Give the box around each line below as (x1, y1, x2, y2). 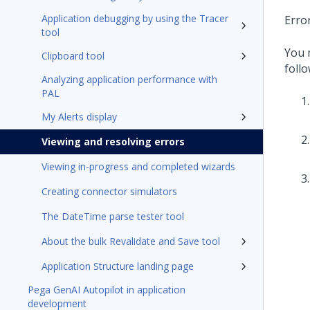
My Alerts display (42, 110, 117, 123)
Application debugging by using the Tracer (42, 12, 228, 25)
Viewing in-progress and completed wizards (42, 160, 235, 173)
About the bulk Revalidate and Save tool (42, 235, 220, 248)
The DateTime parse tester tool (42, 210, 184, 223)
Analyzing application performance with (42, 73, 217, 86)
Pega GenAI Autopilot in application (28, 283, 185, 296)
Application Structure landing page (42, 259, 194, 273)
